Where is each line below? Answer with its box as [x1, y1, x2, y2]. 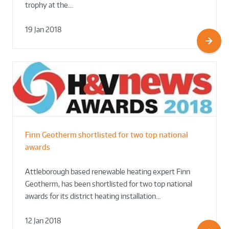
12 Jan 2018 [25, 216, 61, 225]
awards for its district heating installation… [25, 192, 161, 201]
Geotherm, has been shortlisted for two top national [25, 179, 192, 189]
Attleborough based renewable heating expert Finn [25, 167, 190, 176]
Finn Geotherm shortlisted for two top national [25, 130, 188, 140]
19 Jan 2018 [25, 25, 62, 34]
